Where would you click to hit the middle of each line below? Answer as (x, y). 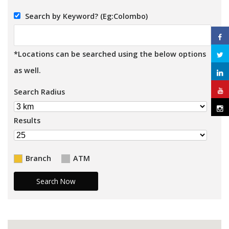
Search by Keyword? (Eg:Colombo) (85, 16)
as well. (27, 70)
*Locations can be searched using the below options (110, 54)
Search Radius (39, 92)
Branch (38, 158)
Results (27, 120)
